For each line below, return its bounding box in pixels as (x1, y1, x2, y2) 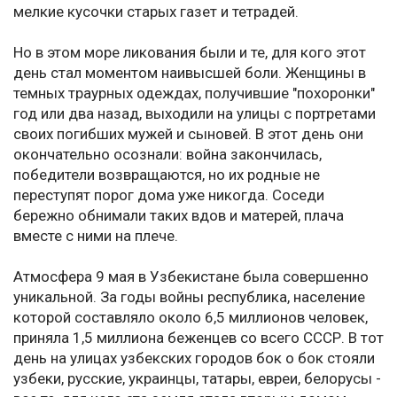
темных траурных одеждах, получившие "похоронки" (13, 84, 375, 103)
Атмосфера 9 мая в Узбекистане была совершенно (13, 268, 369, 286)
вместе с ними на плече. (13, 227, 178, 245)
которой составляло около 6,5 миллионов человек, (13, 308, 368, 327)
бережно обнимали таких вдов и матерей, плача (13, 206, 344, 225)
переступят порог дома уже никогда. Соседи (13, 186, 324, 205)
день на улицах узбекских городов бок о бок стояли (13, 349, 375, 368)
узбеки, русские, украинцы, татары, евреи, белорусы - (13, 370, 381, 388)
